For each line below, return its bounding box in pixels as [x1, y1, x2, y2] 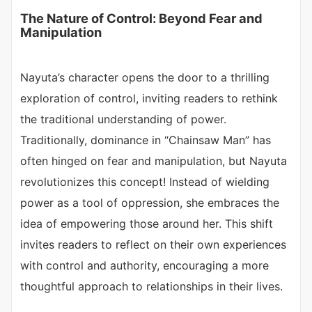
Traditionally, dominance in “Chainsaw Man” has [20, 133, 271, 148]
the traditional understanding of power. [20, 112, 226, 127]
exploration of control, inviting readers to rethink [20, 91, 278, 106]
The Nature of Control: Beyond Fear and [20, 10, 263, 26]
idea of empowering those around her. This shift [20, 217, 273, 231]
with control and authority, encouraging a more [20, 258, 269, 273]
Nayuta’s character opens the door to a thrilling [20, 70, 270, 85]
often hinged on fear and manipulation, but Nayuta [20, 154, 287, 169]
